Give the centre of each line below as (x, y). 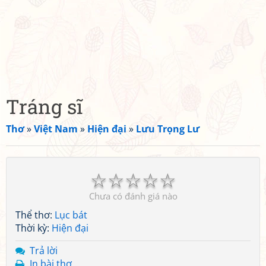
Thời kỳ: (34, 228)
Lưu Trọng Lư (168, 129)
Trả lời (44, 251)
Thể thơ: (35, 215)
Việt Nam (56, 129)
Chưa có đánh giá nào (133, 196)
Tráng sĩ (45, 106)
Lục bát (71, 215)
